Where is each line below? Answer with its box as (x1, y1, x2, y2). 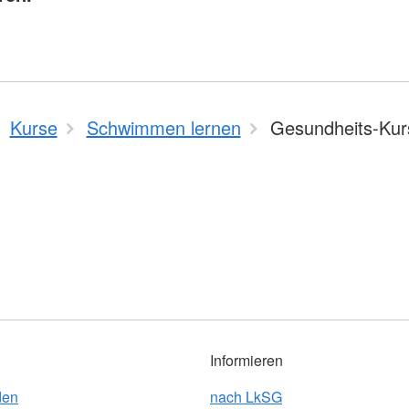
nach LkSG (210, 386, 282, 407)
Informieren (210, 350, 283, 371)
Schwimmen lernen (86, 114, 241, 141)
